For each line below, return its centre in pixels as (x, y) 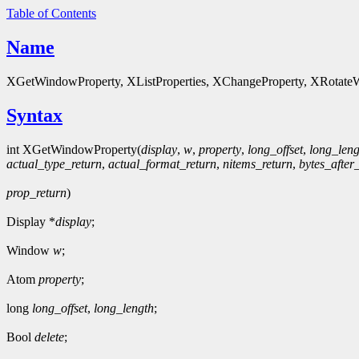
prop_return (36, 192)
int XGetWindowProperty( (74, 149)
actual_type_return (54, 163)
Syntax (34, 115)
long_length (124, 308)
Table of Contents (51, 13)
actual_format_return (162, 163)
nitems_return (258, 163)
